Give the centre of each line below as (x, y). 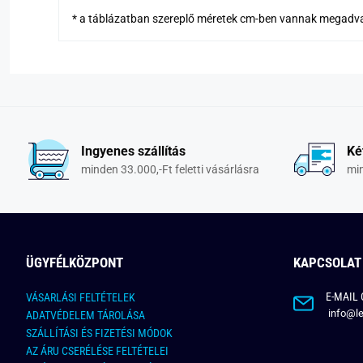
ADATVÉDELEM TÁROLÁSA (85, 316)
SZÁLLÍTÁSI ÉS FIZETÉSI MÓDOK (99, 333)
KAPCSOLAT (327, 263)
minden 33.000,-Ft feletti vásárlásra (170, 169)
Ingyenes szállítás (133, 151)
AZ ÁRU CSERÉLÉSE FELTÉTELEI (97, 351)
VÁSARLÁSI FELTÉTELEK (81, 298)
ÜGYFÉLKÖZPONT (75, 263)
